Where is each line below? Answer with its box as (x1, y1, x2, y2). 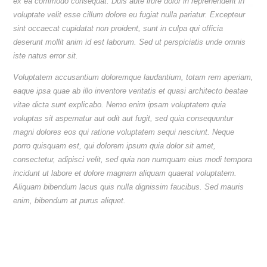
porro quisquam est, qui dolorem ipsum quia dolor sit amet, (13, 141, 216, 151)
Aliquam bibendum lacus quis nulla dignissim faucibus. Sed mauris (13, 182, 244, 192)
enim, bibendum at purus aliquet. (13, 196, 126, 206)
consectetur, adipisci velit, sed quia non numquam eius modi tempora (13, 155, 253, 164)
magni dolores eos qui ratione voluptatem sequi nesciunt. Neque (13, 128, 235, 137)
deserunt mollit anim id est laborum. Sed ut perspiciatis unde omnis (13, 38, 246, 47)
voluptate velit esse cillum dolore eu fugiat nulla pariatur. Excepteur (13, 10, 246, 20)
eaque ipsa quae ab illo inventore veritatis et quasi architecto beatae (13, 86, 249, 96)
